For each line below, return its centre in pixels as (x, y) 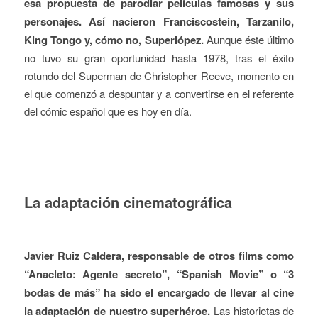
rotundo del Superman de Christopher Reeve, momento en (159, 75)
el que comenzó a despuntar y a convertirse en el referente (159, 93)
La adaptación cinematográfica (128, 202)
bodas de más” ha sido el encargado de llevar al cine (159, 292)
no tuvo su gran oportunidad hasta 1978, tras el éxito (159, 57)
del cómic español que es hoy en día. (108, 111)
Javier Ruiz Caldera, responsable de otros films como (159, 255)
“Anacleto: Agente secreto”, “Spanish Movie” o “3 (159, 274)
